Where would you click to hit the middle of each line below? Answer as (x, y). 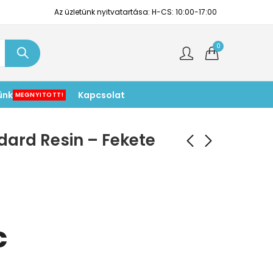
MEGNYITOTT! (39, 94)
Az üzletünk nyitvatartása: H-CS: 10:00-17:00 (136, 12)
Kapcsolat (101, 95)
